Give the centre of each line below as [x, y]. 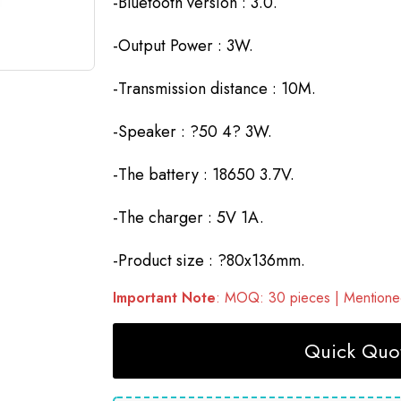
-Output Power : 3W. [183, 46]
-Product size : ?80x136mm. [209, 261]
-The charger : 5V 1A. [188, 218]
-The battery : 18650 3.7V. [204, 175]
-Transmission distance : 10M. [214, 89]
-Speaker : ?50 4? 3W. [192, 132]
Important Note [164, 298]
